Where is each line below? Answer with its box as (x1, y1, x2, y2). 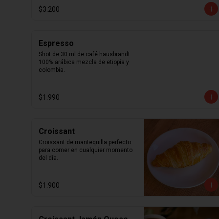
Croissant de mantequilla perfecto (39, 139, 131, 146)
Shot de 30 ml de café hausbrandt (39, 51, 130, 58)
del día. (39, 154, 58, 161)
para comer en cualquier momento (39, 147, 132, 153)
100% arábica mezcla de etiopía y (39, 59, 129, 66)
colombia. (39, 66, 65, 73)
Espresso (39, 39, 74, 48)
